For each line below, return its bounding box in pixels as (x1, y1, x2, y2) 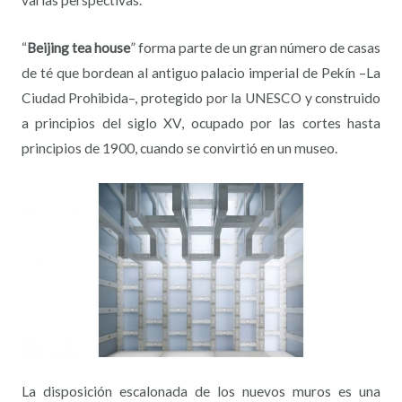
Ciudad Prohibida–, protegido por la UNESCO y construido (21, 89, 381, 106)
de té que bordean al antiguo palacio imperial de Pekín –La (21, 64, 381, 81)
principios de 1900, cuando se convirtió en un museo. (21, 139, 337, 156)
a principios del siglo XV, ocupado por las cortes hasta (21, 114, 381, 131)
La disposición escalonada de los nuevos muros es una (21, 383, 381, 400)
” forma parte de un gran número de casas (129, 39, 381, 56)
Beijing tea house (26, 39, 130, 56)
